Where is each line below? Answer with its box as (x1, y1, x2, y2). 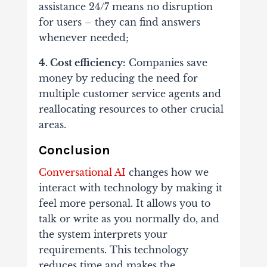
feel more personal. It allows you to (38, 197, 210, 209)
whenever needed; (38, 31, 129, 44)
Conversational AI (38, 166, 126, 178)
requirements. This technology (38, 243, 188, 256)
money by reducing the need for (38, 72, 198, 84)
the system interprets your (38, 228, 167, 240)
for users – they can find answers (38, 15, 200, 28)
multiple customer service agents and (38, 87, 221, 100)
